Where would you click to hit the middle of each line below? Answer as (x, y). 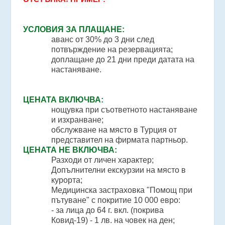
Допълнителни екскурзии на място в (119, 170)
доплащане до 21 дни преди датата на (123, 60)
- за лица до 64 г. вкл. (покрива (108, 210)
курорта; (67, 180)
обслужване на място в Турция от (114, 130)
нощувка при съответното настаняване (125, 110)
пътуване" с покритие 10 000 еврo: (116, 200)
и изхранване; (78, 120)
